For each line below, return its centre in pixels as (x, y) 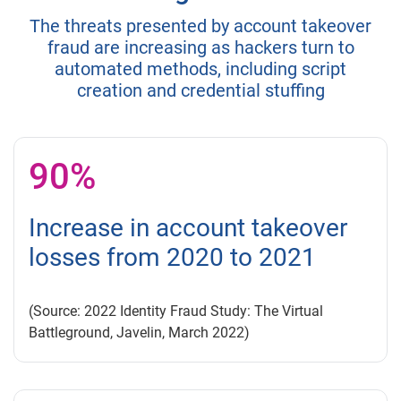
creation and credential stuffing (200, 91)
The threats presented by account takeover (200, 26)
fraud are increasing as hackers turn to (200, 48)
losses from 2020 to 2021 (172, 258)
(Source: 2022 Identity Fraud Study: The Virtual (176, 311)
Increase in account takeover (188, 228)
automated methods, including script (200, 69)
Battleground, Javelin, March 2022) (139, 333)
